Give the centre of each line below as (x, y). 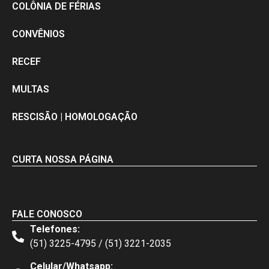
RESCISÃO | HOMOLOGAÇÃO (75, 116)
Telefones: (55, 229)
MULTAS (31, 89)
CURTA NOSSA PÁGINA (63, 159)
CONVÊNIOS (38, 34)
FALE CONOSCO (47, 214)
